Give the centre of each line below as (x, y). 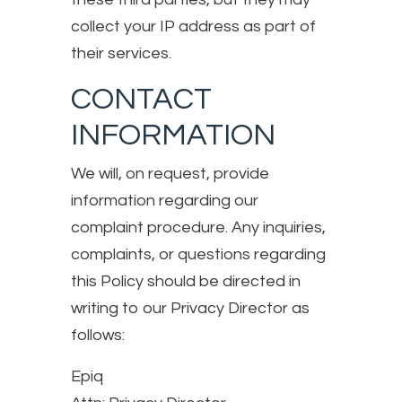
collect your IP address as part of (193, 26)
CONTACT (141, 99)
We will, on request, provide (170, 173)
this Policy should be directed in (186, 281)
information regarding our (165, 200)
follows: (98, 335)
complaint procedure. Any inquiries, (198, 227)
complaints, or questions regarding (198, 254)
